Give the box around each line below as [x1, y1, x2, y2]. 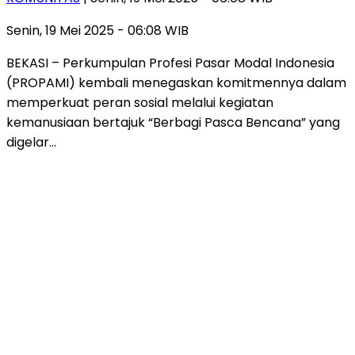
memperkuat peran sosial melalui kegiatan [6, 93, 273, 112]
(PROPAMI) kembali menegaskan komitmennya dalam [6, 73, 346, 92]
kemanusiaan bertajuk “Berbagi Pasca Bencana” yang [6, 113, 340, 132]
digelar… [6, 132, 56, 151]
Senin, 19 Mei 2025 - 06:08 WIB [6, 21, 189, 40]
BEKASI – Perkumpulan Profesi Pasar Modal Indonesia [6, 53, 334, 72]
